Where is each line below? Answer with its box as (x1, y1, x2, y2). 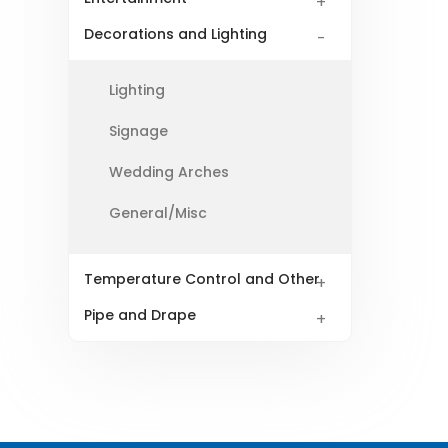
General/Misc (109, 203, 207, 224)
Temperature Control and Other (84, 269, 320, 290)
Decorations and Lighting (84, 24, 267, 45)
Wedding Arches (109, 162, 229, 183)
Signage (109, 121, 168, 142)
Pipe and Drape (84, 305, 196, 326)
